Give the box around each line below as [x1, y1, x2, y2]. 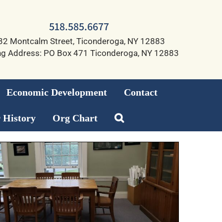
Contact [123, 87, 158, 98]
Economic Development [6, 87, 107, 98]
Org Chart [53, 112, 98, 123]
